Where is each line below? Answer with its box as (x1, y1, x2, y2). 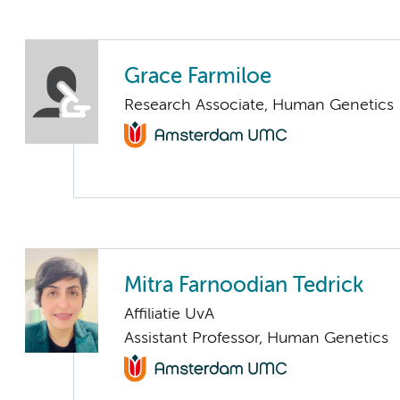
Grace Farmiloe (124, 66, 271, 87)
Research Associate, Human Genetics (124, 96, 394, 113)
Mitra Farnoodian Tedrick (124, 276, 363, 297)
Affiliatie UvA (124, 306, 214, 323)
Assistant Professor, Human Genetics (124, 330, 388, 347)
